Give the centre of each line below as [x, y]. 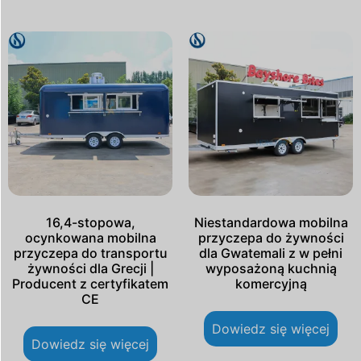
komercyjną [271, 284]
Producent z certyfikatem [90, 284]
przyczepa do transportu [90, 253]
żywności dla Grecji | [90, 269]
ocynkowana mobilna [90, 238]
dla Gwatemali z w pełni [271, 253]
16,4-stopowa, [90, 223]
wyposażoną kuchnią [271, 269]
